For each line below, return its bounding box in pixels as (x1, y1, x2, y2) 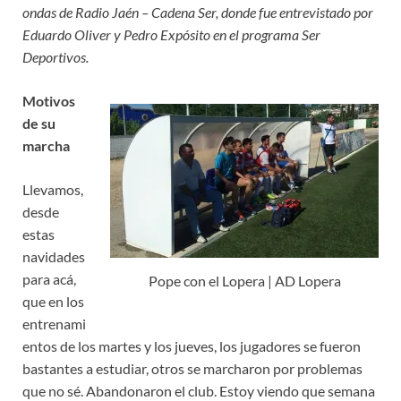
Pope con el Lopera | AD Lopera (148, 272, 341, 289)
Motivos (22, 92, 75, 110)
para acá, (22, 270, 76, 288)
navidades (22, 248, 85, 266)
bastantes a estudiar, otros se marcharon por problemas (22, 360, 363, 378)
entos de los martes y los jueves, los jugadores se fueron (22, 337, 361, 355)
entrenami (22, 315, 86, 333)
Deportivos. (22, 48, 89, 66)
